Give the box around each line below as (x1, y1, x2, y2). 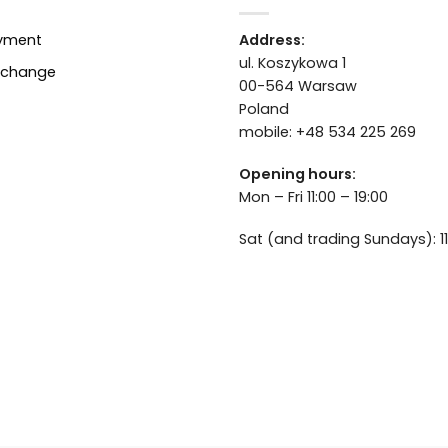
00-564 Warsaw (239, 76, 357, 97)
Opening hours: (239, 163, 356, 184)
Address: (239, 30, 305, 51)
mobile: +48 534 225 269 (239, 122, 416, 143)
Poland (239, 99, 289, 120)
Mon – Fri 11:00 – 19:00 (239, 186, 388, 207)
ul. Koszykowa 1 (239, 53, 346, 74)
